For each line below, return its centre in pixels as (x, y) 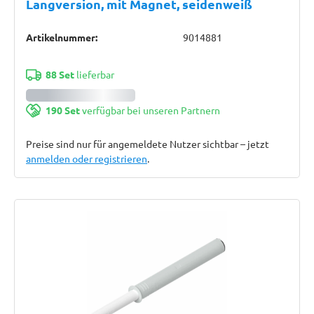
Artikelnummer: (62, 37)
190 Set (62, 110)
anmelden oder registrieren (87, 158)
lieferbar (94, 74)
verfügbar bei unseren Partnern (150, 110)
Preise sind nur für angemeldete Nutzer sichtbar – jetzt (148, 144)
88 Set (60, 74)
